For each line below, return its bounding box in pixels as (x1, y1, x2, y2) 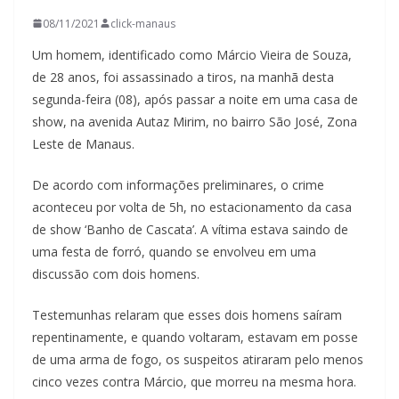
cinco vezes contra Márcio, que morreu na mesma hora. (32, 372, 356, 390)
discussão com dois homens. (32, 265, 199, 282)
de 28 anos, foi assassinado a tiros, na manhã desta (32, 68, 334, 85)
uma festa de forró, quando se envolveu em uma (32, 242, 316, 260)
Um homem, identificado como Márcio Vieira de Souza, (32, 45, 352, 63)
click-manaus (110, 15, 175, 31)
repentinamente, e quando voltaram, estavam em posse (32, 328, 358, 346)
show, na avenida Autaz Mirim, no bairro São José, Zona (32, 112, 357, 130)
